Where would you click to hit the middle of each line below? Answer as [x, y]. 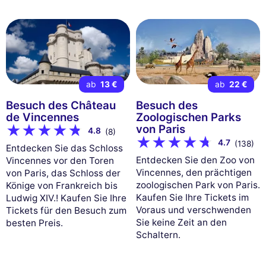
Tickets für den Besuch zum [66, 211]
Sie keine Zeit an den [181, 223]
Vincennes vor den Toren [60, 161]
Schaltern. [158, 235]
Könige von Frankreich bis [62, 186]
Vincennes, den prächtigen [194, 173]
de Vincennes [42, 117]
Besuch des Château [61, 105]
